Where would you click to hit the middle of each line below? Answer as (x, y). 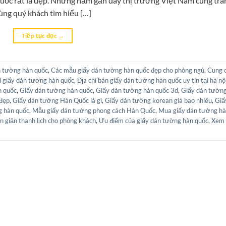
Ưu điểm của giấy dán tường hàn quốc (154, 121)
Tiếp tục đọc (40, 35)
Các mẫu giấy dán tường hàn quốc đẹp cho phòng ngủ (128, 70)
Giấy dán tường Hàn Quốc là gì (57, 101)
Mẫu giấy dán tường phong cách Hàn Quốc (94, 111)
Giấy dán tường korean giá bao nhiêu (158, 101)
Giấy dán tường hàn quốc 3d (137, 91)
